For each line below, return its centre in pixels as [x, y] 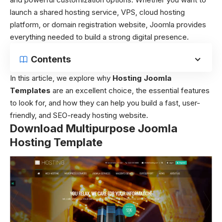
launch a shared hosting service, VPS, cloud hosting [97, 12]
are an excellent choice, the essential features [130, 90]
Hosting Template [56, 142]
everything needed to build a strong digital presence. [99, 37]
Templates [30, 90]
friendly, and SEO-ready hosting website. [79, 115]
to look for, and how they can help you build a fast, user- [105, 103]
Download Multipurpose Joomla [94, 128]
